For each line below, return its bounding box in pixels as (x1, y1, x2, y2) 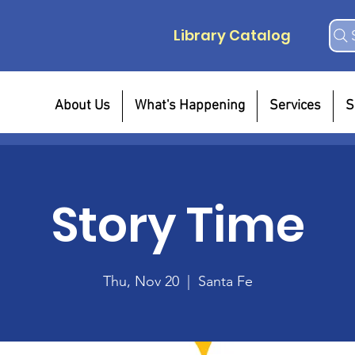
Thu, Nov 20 (102, 273, 179, 290)
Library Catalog (173, 25, 291, 45)
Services (269, 97, 321, 114)
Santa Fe (197, 273, 253, 290)
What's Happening (134, 97, 245, 114)
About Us (54, 97, 110, 114)
